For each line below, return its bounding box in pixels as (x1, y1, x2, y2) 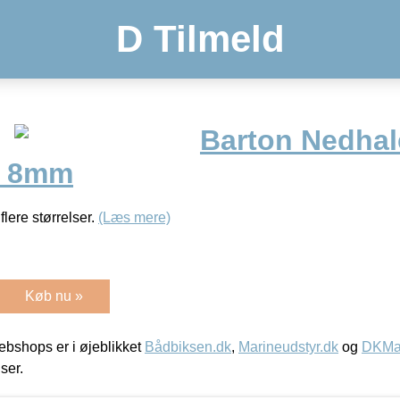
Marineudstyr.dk (238, 338, 338, 354)
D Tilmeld (115, 18, 285, 60)
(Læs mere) (98, 209, 171, 225)
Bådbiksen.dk (145, 338, 231, 354)
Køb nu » (25, 287, 83, 304)
